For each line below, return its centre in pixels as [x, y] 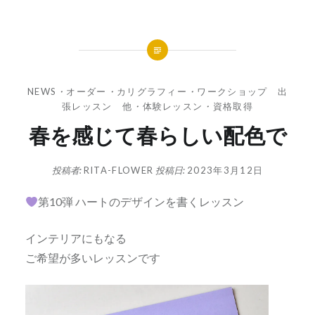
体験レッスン [173, 106]
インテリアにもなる [76, 238]
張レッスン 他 [97, 106]
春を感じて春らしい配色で [157, 135]
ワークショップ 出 [243, 91]
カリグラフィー [152, 91]
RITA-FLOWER [118, 171]
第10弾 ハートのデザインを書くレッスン [141, 202]
